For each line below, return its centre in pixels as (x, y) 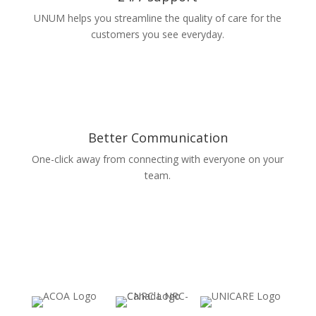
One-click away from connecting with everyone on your (158, 159)
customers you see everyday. (158, 34)
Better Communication (158, 138)
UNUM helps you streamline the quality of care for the (158, 18)
